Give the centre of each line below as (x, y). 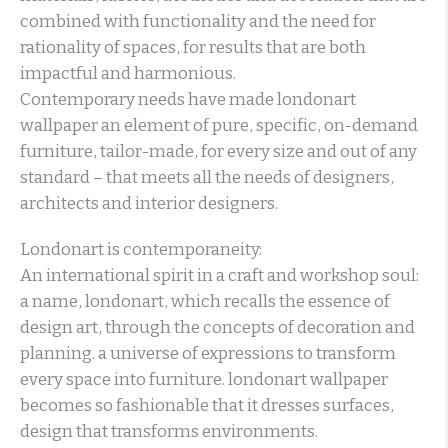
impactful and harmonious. (128, 74)
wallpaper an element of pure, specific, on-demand (219, 126)
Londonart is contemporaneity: (141, 250)
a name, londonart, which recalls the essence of (205, 302)
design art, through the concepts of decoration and (217, 328)
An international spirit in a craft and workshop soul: (219, 276)
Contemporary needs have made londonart (188, 100)
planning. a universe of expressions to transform (208, 354)
